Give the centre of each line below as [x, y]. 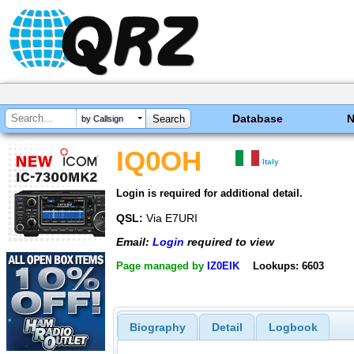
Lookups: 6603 [288, 265]
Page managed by [162, 265]
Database [258, 119]
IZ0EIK [223, 265]
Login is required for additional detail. [209, 193]
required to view [229, 242]
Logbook [293, 328]
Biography [157, 328]
